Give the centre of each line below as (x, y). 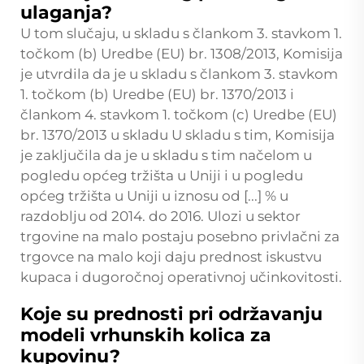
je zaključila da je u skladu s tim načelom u (166, 155)
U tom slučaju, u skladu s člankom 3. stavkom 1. (181, 33)
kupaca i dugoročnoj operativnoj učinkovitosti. (181, 277)
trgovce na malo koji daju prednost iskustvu (171, 256)
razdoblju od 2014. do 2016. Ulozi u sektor (160, 216)
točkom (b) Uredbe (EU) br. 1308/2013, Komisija (182, 53)
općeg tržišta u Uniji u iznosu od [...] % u (154, 195)
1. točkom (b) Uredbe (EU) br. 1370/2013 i (157, 94)
